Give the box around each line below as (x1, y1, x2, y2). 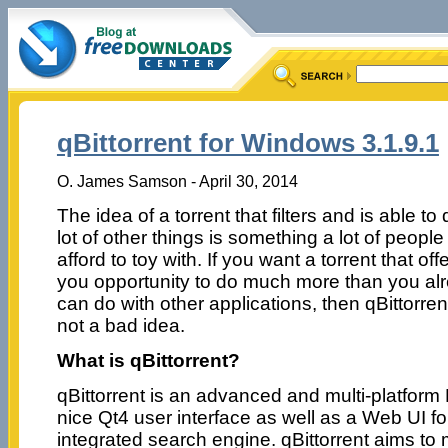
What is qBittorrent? (56, 349, 240, 371)
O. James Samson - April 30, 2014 (56, 171, 298, 190)
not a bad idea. (56, 314, 185, 336)
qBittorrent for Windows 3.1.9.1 (56, 128, 439, 159)
